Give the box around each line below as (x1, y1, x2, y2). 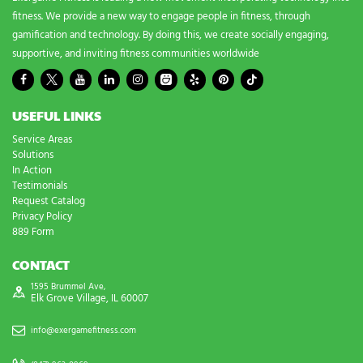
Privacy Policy (12, 208, 72, 226)
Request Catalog (12, 193, 85, 211)
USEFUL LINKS (12, 106, 101, 126)
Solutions (12, 147, 53, 164)
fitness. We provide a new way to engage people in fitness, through (12, 8, 310, 26)
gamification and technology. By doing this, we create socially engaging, (12, 27, 329, 45)
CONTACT (12, 255, 70, 275)
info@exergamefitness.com (30, 323, 136, 339)
